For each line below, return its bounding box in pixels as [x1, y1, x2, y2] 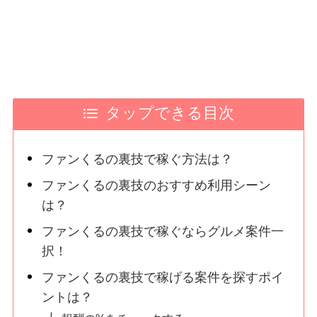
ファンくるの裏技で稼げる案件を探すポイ [42, 270, 284, 284]
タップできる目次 [105, 105, 235, 122]
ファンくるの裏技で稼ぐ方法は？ [42, 151, 234, 166]
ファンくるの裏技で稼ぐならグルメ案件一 [42, 224, 284, 238]
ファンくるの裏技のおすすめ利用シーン [42, 178, 272, 192]
